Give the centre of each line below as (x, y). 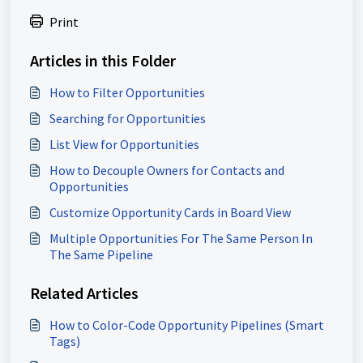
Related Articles (84, 293)
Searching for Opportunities (128, 119)
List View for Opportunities (124, 145)
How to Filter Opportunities (127, 93)
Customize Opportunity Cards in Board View (170, 213)
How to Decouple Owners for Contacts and (167, 171)
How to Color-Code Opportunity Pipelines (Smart (187, 325)
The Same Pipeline (101, 255)
